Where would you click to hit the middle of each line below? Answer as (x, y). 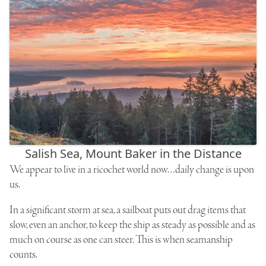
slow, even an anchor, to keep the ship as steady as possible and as (132, 225)
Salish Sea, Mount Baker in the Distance (133, 153)
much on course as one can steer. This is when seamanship (121, 240)
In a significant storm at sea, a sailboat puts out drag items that (128, 210)
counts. (23, 254)
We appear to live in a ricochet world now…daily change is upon (132, 170)
